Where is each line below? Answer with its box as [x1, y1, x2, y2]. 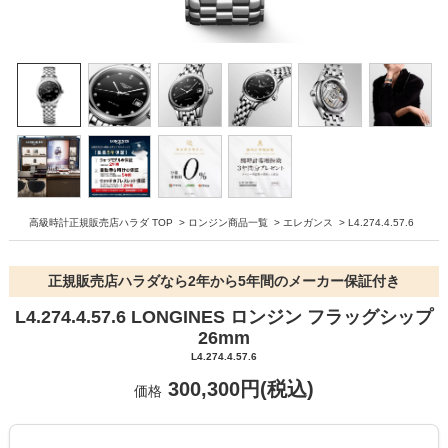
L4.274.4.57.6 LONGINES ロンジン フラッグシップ [15, 306, 433, 327]
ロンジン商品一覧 [187, 216, 268, 228]
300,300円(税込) [162, 377, 314, 400]
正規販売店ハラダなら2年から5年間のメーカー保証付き [48, 272, 400, 289]
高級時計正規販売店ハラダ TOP [28, 216, 173, 228]
